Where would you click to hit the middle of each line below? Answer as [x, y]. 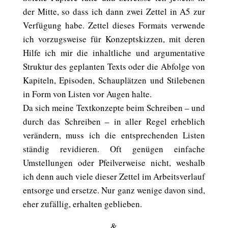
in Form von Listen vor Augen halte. [87, 94]
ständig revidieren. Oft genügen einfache [114, 149]
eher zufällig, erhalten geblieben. [82, 204]
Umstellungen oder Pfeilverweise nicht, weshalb [114, 163]
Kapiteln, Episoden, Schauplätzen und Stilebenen [114, 80]
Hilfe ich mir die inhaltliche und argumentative [114, 53]
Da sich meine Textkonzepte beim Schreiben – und [114, 108]
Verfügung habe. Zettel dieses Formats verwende [114, 25]
